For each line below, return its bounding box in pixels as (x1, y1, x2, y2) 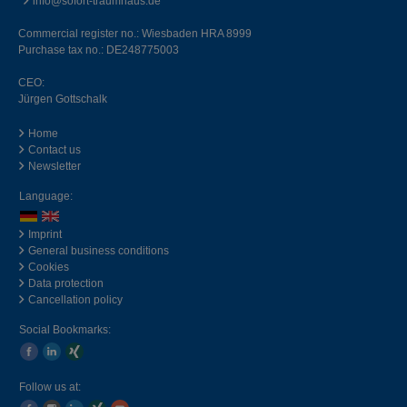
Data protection (28, 276, 104, 290)
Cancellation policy (28, 293, 123, 306)
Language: (19, 190, 73, 203)
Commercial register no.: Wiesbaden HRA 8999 (18, 27, 252, 41)
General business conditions (28, 243, 169, 257)
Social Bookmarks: (19, 323, 111, 336)
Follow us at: (19, 380, 81, 393)
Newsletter (28, 160, 81, 174)
